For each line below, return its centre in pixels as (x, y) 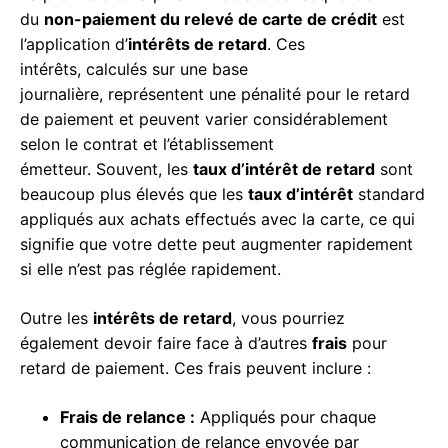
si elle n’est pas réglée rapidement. (150, 269)
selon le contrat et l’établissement (147, 144)
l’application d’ (74, 44)
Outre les (56, 318)
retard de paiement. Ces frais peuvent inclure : (195, 368)
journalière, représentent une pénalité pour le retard (215, 94)
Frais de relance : (127, 417)
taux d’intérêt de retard (284, 169)
